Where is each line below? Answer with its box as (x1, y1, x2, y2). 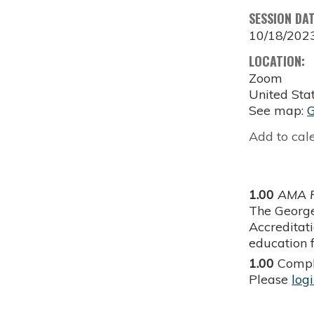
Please (249, 271, 292, 288)
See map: (249, 102, 308, 119)
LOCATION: (249, 52, 309, 71)
